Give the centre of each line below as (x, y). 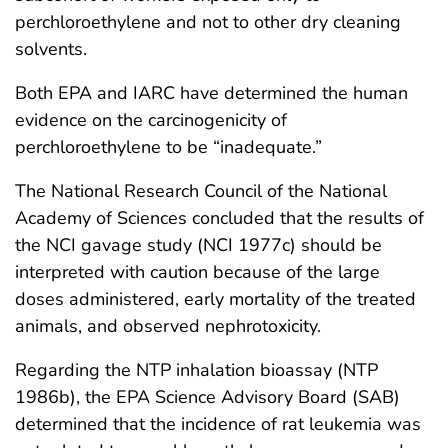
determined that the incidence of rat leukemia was (218, 423)
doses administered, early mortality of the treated (215, 298)
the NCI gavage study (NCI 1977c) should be (198, 244)
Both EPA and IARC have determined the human (211, 92)
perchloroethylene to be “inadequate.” (168, 146)
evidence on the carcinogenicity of (151, 119)
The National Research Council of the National (201, 190)
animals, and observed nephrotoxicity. (168, 325)
